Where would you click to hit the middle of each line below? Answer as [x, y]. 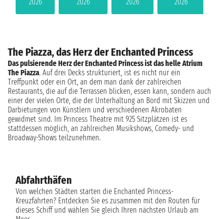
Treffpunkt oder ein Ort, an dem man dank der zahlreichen [95, 82]
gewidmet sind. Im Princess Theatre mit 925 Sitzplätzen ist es [98, 119]
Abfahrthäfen [44, 180]
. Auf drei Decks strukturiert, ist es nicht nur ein [110, 72]
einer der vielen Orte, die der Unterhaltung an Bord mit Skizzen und [109, 100]
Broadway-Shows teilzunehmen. [54, 137]
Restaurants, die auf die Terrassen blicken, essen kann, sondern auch [109, 91]
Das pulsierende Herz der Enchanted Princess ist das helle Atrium [105, 63]
